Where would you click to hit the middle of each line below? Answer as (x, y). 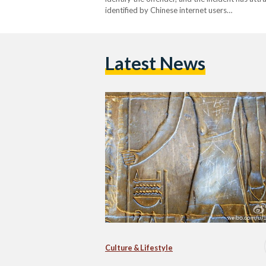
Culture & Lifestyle (139, 248)
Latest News (155, 64)
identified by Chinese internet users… (169, 10)
